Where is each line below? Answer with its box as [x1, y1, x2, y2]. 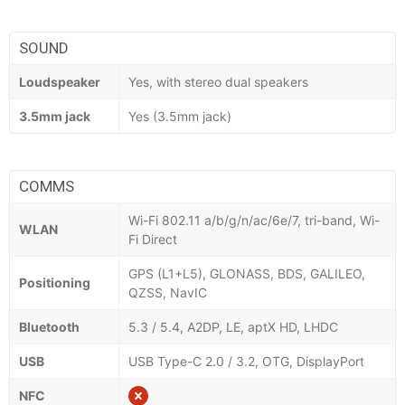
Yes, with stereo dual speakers [128, 73, 308, 89]
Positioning [19, 274, 90, 290]
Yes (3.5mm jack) [128, 108, 231, 124]
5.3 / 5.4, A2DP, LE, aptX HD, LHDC [128, 318, 338, 334]
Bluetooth [19, 318, 80, 334]
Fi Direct [128, 231, 177, 247]
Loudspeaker [19, 73, 100, 89]
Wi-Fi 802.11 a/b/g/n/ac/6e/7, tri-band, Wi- [128, 212, 380, 228]
